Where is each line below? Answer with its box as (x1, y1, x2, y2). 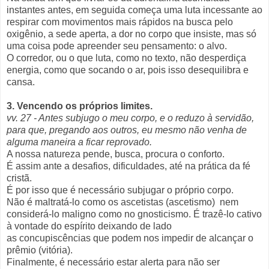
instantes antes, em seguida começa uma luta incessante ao (7, 4, 262, 15)
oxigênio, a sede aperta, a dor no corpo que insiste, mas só (7, 28, 256, 39)
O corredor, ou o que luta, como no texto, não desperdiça (7, 52, 246, 63)
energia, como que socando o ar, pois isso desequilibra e (7, 64, 249, 75)
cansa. (7, 76, 35, 87)
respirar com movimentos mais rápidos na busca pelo (7, 16, 233, 27)
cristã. (7, 172, 32, 183)
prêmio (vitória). (7, 244, 73, 255)
